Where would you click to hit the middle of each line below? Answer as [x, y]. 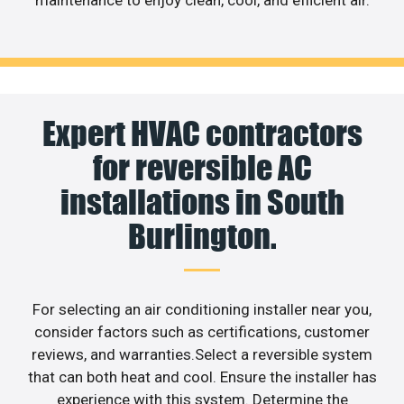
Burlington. [202, 236]
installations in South [202, 202]
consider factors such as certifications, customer [202, 331]
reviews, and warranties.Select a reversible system [202, 354]
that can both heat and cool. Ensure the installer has [202, 376]
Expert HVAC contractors [202, 133]
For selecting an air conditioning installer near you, [202, 309]
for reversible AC [202, 167]
